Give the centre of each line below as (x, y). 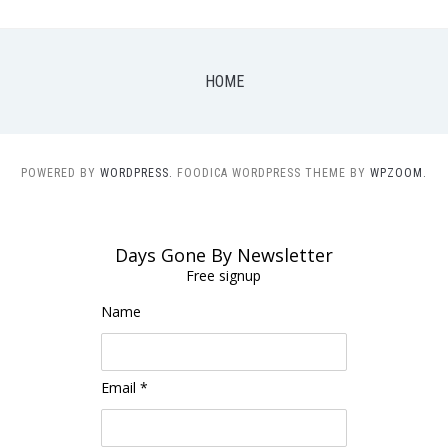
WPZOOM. (398, 172)
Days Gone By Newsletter (223, 254)
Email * (124, 387)
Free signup (224, 275)
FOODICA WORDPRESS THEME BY (273, 172)
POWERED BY (60, 172)
